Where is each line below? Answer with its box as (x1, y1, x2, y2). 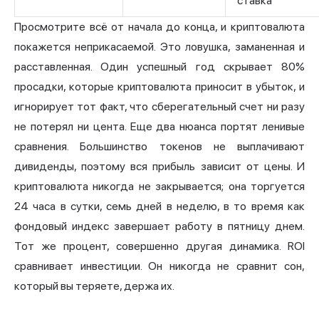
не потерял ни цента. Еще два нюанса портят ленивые (14, 120, 305, 134)
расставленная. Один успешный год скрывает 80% (14, 60, 305, 74)
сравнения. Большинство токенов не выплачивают (14, 140, 305, 154)
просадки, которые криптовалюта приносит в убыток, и (14, 80, 305, 94)
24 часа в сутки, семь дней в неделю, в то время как (14, 199, 305, 214)
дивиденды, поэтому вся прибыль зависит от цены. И (14, 159, 305, 174)
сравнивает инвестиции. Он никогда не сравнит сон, (14, 259, 305, 273)
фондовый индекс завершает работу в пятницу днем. (14, 219, 305, 234)
